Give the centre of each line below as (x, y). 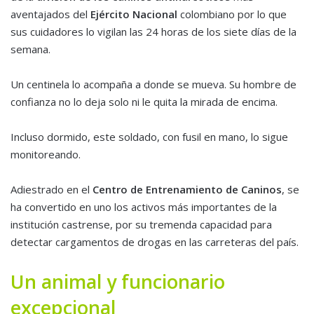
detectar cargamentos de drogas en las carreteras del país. (155, 242)
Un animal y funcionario (118, 282)
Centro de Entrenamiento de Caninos (187, 190)
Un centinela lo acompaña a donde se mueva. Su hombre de (153, 84)
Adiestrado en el (52, 190)
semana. (30, 49)
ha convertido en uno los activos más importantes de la (144, 207)
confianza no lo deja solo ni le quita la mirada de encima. (144, 102)
